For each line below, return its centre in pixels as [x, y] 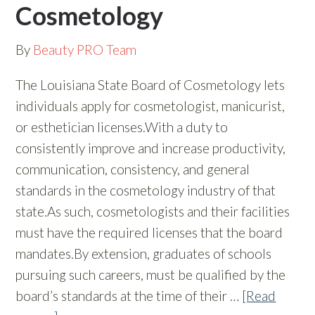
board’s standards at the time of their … [129, 296]
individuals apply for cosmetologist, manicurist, [150, 106]
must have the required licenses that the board [149, 232]
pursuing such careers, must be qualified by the [151, 275]
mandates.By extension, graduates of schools [144, 253]
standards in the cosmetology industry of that [146, 190]
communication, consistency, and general [133, 169]
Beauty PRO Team [85, 50]
